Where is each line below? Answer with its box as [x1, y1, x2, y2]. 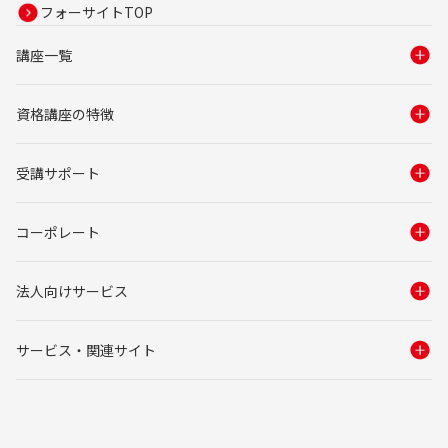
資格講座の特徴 [16, 103, 115, 124]
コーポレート [16, 221, 101, 242]
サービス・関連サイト [16, 339, 157, 360]
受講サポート [16, 162, 101, 183]
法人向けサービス [16, 280, 129, 301]
